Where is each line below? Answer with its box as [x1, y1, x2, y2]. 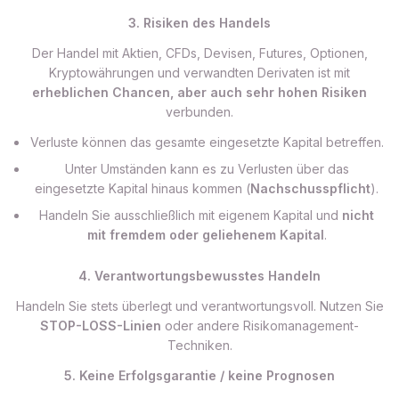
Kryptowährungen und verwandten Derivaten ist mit [49, 65, 350, 80]
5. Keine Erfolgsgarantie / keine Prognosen [64, 368, 335, 383]
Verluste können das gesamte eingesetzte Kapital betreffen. [29, 134, 384, 150]
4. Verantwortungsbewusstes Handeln [78, 268, 321, 283]
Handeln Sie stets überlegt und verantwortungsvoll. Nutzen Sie [15, 298, 384, 313]
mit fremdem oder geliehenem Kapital [86, 227, 324, 242]
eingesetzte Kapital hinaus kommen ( [35, 181, 250, 196]
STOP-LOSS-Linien [40, 318, 161, 333]
